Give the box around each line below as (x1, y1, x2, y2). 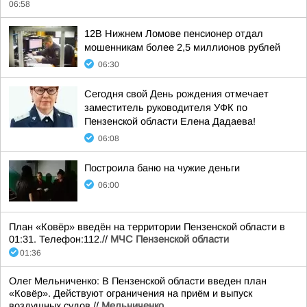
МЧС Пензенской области (110, 234, 229, 245)
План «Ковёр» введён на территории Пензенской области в (9, 221, 285, 232)
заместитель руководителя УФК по (84, 102, 247, 113)
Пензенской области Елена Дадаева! (84, 116, 256, 127)
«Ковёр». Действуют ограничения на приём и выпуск (9, 288, 252, 299)
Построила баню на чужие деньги (84, 162, 240, 173)
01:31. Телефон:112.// (9, 234, 110, 245)
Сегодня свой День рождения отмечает (84, 88, 269, 99)
